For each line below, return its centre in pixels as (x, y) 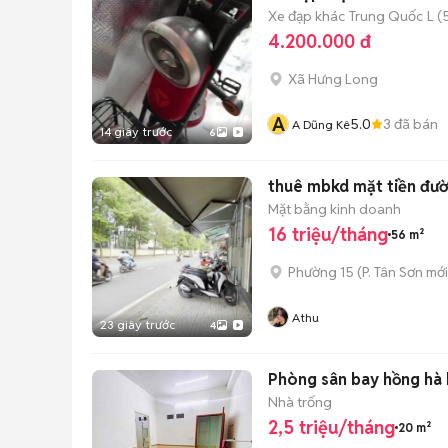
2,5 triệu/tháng (331, 427)
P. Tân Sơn (392, 272)
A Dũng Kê (321, 124)
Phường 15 (321, 272)
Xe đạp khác (306, 15)
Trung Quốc (386, 15)
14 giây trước (136, 131)
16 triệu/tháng (328, 234)
